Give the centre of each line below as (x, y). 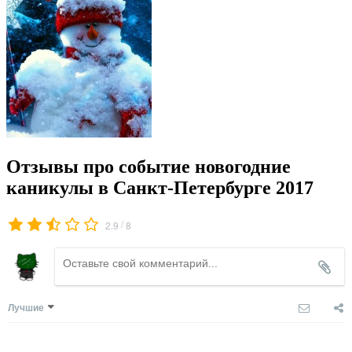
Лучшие (26, 307)
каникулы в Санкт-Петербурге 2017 (160, 187)
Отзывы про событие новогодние (148, 166)
